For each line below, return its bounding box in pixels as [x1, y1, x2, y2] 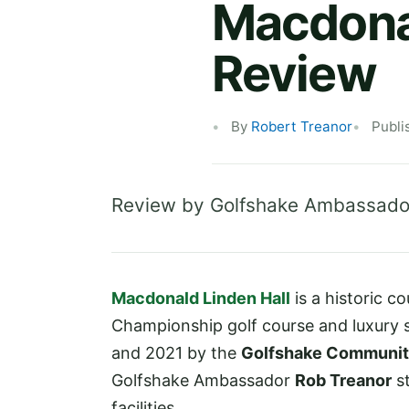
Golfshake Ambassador [111, 370, 295, 390]
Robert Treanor [251, 117, 352, 135]
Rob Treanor [295, 370, 392, 390]
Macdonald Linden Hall [111, 288, 290, 308]
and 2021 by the [111, 342, 241, 362]
